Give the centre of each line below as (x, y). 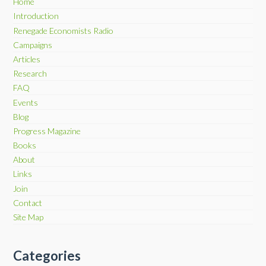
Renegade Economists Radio (64, 30)
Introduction (36, 16)
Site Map (28, 217)
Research (30, 74)
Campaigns (33, 45)
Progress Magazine (47, 131)
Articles (27, 59)
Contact (28, 202)
